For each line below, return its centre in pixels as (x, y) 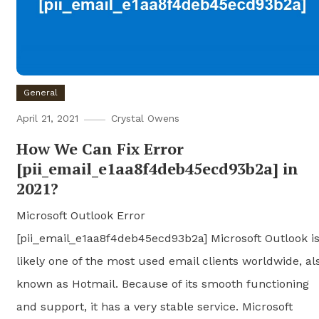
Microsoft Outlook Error (80, 215)
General (40, 92)
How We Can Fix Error (100, 148)
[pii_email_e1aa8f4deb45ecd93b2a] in (157, 168)
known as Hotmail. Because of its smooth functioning (162, 283)
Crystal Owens (145, 118)
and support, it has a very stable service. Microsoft (154, 306)
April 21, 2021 (47, 118)
